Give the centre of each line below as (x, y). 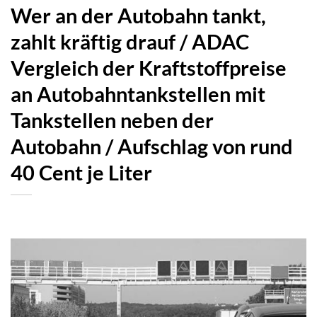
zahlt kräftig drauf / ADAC (130, 41)
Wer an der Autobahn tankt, (138, 15)
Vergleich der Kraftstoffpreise (149, 68)
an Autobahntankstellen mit (138, 94)
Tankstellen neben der (112, 120)
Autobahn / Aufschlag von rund (152, 146)
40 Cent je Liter (81, 172)
